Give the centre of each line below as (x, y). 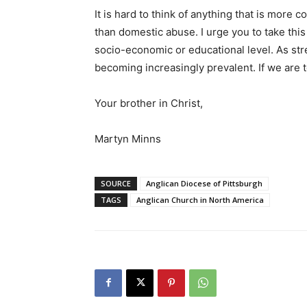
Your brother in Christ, (149, 103)
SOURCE (116, 183)
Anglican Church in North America (200, 199)
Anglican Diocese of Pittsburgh (204, 183)
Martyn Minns (128, 138)
